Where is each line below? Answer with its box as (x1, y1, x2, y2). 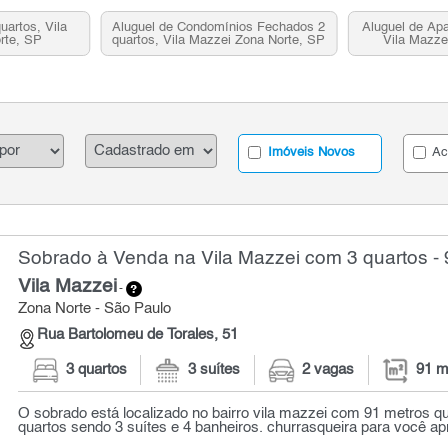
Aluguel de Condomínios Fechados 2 (112, 20, 326, 34)
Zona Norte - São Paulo (18, 302, 172, 316)
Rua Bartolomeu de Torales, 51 (37, 327, 239, 342)
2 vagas (302, 362, 355, 377)
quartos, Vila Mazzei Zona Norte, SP (112, 33, 326, 47)
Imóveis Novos (264, 146, 356, 160)
